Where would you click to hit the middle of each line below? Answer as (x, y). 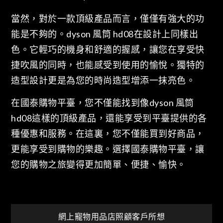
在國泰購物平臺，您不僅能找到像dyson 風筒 (103, 102)
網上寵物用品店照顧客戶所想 (111, 217)
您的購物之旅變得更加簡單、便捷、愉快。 (99, 164)
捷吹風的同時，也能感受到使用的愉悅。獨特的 (108, 64)
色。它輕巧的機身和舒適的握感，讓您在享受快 (108, 49)
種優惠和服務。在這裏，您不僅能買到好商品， (108, 133)
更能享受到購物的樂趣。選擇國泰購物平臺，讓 (108, 149)
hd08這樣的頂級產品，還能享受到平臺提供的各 (109, 118)
